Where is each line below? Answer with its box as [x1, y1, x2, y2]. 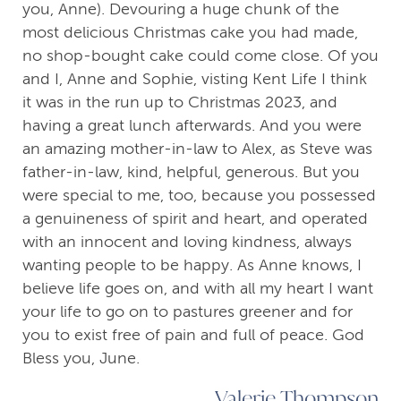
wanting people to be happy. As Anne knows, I [22, 256, 362, 275]
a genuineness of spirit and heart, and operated [22, 209, 368, 228]
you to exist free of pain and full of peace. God [22, 326, 364, 345]
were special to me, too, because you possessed [22, 186, 376, 205]
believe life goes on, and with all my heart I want [22, 279, 373, 298]
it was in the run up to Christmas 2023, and [22, 93, 337, 112]
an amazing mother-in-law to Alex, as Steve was [22, 140, 372, 158]
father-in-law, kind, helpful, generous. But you [22, 163, 360, 182]
